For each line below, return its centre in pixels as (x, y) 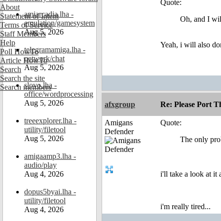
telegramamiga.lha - (55, 50)
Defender (119, 132)
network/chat (44, 58)
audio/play (40, 165)
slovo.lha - (40, 85)
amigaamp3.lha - (50, 156)
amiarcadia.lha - (49, 14)
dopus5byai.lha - (50, 192)
